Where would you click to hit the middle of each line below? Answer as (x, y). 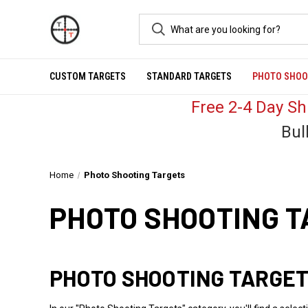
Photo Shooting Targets (134, 175)
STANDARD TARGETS (189, 76)
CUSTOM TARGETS (88, 76)
